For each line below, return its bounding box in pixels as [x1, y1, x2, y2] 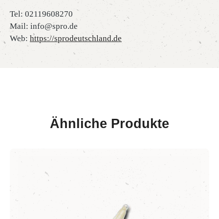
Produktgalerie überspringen [9, 150, 109, 159]
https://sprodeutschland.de [30, 34, 122, 43]
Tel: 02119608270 [10, 9, 73, 19]
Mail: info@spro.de [10, 22, 78, 31]
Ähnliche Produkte [50, 116, 169, 131]
